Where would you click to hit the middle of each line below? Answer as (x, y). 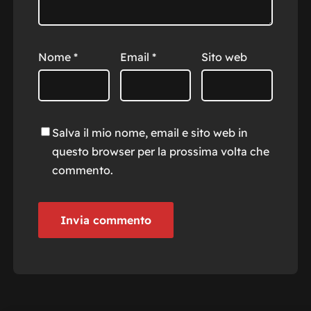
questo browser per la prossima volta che (160, 152)
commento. (82, 170)
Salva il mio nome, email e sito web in (150, 133)
